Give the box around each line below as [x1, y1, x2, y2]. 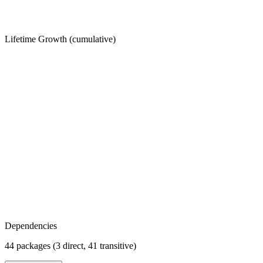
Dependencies [5, 220, 57, 231]
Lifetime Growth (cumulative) [5, 33, 116, 44]
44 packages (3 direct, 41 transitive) [5, 240, 136, 251]
